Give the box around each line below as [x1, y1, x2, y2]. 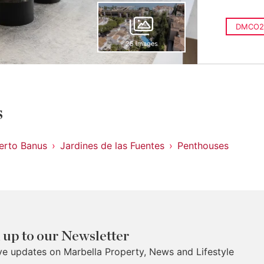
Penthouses [177, 140, 229, 151]
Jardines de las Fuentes [60, 140, 164, 151]
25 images [125, 39, 158, 48]
